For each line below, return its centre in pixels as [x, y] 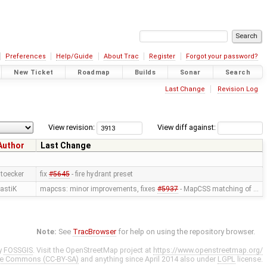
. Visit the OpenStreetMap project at [93, 250]
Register [162, 56]
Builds [145, 72]
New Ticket [34, 72]
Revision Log [237, 89]
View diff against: [187, 128]
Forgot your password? [222, 56]
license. [249, 259]
